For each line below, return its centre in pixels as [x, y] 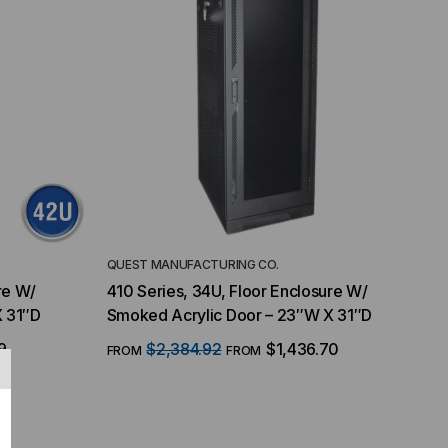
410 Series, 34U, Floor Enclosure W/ [237, 291]
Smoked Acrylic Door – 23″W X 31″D [239, 315]
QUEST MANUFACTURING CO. [192, 265]
